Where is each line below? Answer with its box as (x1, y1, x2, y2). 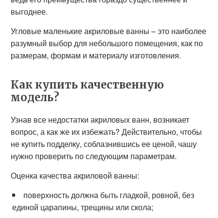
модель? (11, 91, 60, 104)
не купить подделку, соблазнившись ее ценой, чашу (11, 138, 197, 149)
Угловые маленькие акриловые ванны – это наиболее (11, 25, 207, 36)
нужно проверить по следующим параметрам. (11, 150, 177, 162)
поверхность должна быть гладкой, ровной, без (23, 189, 195, 200)
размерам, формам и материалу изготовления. (11, 50, 182, 61)
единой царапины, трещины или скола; (12, 201, 154, 213)
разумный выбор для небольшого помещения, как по (11, 37, 203, 49)
